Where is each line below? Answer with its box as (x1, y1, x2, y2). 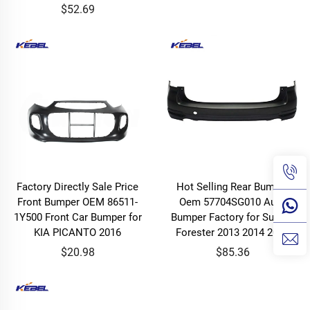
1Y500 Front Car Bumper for (13, 210, 142, 224)
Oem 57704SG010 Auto (179, 195, 286, 208)
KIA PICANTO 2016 (34, 226, 121, 239)
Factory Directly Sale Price (17, 180, 138, 193)
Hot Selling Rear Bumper (176, 180, 289, 193)
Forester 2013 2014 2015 (176, 226, 289, 239)
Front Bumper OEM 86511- (17, 195, 138, 208)
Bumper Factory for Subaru (171, 210, 294, 224)
